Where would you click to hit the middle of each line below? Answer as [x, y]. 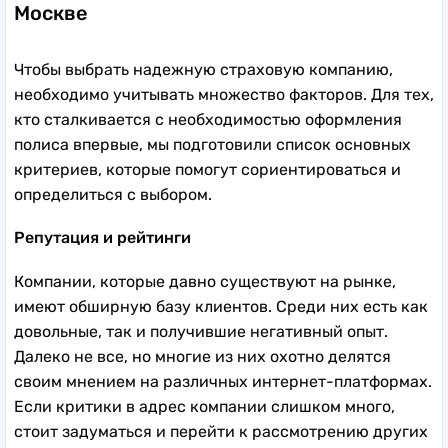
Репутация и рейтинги [102, 237]
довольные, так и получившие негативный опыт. [201, 331]
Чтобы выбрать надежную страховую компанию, [203, 69]
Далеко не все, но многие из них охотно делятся [202, 356]
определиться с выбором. [113, 194]
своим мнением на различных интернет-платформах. [223, 381]
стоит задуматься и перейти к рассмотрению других [221, 431]
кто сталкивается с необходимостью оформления [208, 119]
